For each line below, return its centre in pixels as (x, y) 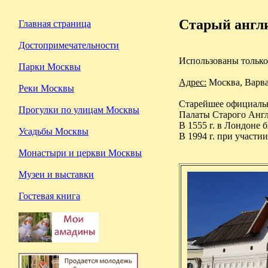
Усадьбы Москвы (54, 131)
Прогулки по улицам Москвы (79, 110)
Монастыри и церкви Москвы (80, 153)
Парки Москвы (50, 67)
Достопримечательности (69, 45)
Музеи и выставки (56, 174)
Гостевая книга (49, 196)
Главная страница (55, 24)
